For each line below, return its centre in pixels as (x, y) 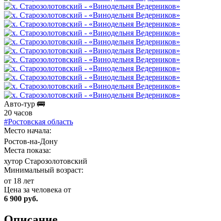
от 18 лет (19, 181)
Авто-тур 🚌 (24, 104)
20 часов (18, 112)
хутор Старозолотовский (46, 161)
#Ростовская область (38, 121)
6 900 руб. (21, 198)
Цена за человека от (37, 189)
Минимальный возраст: (44, 170)
